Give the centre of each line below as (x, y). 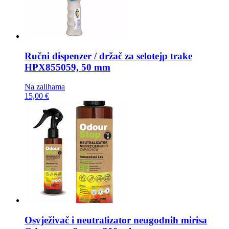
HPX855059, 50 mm (67, 67)
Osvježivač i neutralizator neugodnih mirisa (116, 220)
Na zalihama (45, 87)
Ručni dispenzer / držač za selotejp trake (108, 56)
